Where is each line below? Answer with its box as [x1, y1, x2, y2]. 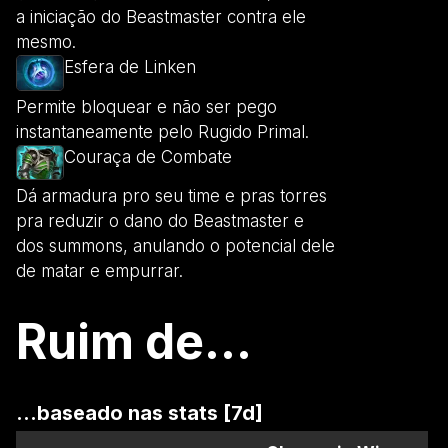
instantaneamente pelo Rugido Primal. [16, 121, 309, 142]
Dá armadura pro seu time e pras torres [16, 186, 327, 207]
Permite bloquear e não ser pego [16, 96, 277, 117]
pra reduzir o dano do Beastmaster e [16, 211, 304, 232]
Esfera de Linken [64, 57, 196, 78]
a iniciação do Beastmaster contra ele [16, 7, 306, 28]
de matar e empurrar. [16, 261, 183, 282]
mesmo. [16, 32, 76, 53]
